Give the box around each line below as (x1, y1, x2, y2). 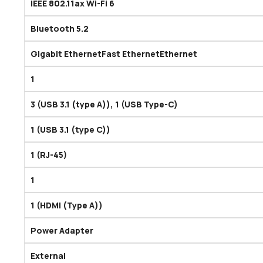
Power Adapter (31, 225, 93, 237)
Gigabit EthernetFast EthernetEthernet (31, 48, 197, 60)
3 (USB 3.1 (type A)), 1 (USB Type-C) (31, 99, 178, 110)
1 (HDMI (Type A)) (31, 200, 103, 211)
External (31, 250, 66, 262)
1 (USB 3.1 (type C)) (31, 124, 110, 136)
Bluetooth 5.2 (31, 23, 89, 35)
